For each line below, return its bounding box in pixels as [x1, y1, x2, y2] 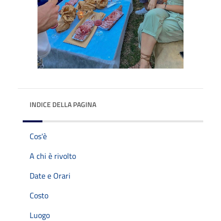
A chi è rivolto [30, 149, 76, 162]
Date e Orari [30, 169, 71, 182]
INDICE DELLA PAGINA [30, 99, 96, 110]
